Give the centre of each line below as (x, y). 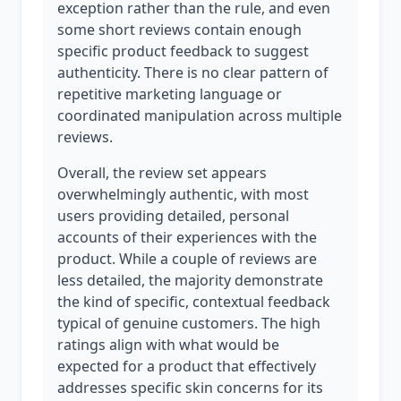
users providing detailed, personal (173, 216)
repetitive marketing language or (170, 94)
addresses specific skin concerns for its (190, 388)
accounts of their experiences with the (187, 237)
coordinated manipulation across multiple (200, 115)
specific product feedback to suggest (183, 51)
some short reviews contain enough (179, 30)
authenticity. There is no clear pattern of (193, 73)
